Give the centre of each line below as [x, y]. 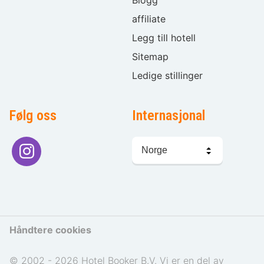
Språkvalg [154, 143]
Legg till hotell [164, 38]
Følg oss [33, 116]
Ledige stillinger [167, 76]
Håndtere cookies [50, 230]
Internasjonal [169, 116]
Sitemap [150, 57]
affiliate [149, 19]
